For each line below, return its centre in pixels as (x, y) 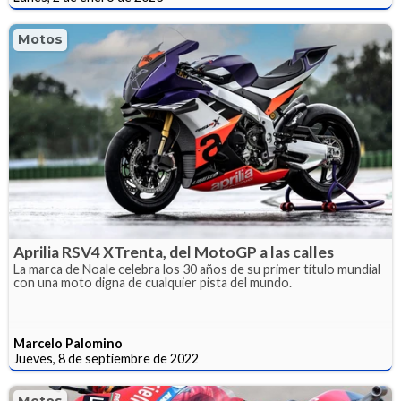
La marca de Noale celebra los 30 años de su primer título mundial (197, 269)
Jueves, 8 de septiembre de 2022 (106, 359)
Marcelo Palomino (68, 344)
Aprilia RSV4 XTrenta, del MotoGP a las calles (174, 252)
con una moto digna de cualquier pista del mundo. (153, 283)
